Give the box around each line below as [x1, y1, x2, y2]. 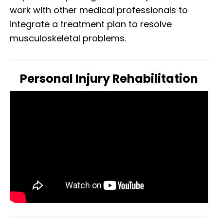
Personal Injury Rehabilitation [20, 70, 198, 87]
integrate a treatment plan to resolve [10, 18, 172, 30]
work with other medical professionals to [10, 3, 188, 16]
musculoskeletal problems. [10, 32, 126, 44]
